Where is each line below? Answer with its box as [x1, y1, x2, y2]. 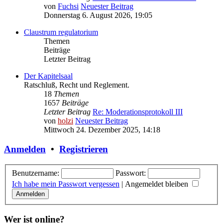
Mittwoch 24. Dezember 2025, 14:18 [44, 125, 160, 134]
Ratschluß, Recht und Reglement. [24, 81, 129, 90]
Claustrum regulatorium [24, 28, 98, 37]
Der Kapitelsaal [24, 72, 73, 81]
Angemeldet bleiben [125, 179, 190, 188]
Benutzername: [12, 168, 59, 177]
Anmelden [4, 144, 46, 155]
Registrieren [59, 144, 108, 155]
